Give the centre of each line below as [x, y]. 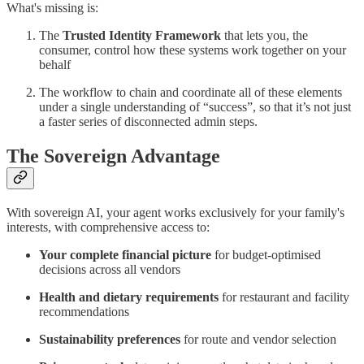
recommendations [84, 311]
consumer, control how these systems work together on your [193, 50]
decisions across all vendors [110, 269]
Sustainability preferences [110, 339]
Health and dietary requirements [129, 297]
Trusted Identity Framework [142, 35]
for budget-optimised [266, 254]
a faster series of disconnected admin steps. [148, 121]
